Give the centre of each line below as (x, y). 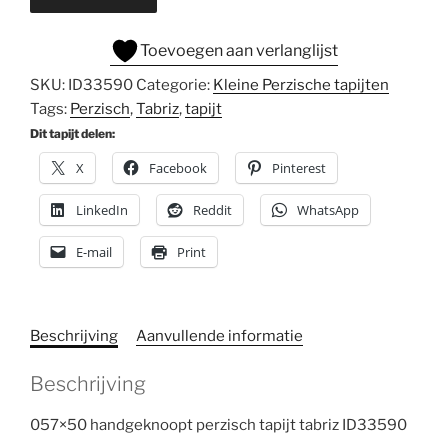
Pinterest (299, 167)
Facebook (178, 167)
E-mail (94, 251)
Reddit (212, 209)
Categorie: (174, 84)
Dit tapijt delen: (72, 133)
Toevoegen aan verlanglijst (239, 50)
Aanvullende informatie (219, 335)
